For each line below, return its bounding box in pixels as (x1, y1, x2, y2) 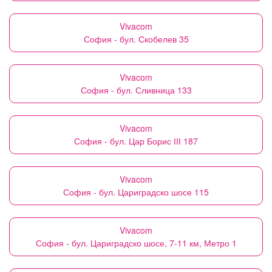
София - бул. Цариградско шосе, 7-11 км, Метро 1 (35, 237, 237, 249)
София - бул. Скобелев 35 (83, 33, 189, 45)
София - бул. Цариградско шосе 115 (63, 186, 209, 198)
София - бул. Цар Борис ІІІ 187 (74, 135, 198, 147)
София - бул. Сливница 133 (80, 84, 192, 96)
